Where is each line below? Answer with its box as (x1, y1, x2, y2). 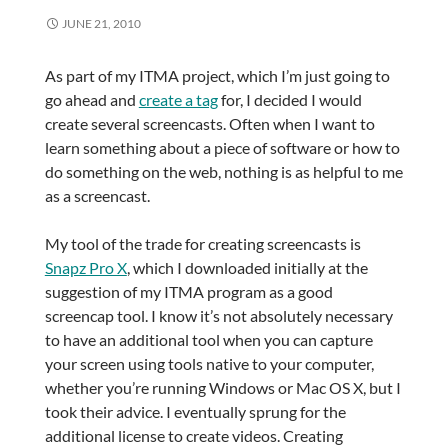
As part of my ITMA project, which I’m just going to (44, 65, 390, 85)
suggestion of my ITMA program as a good (44, 281, 333, 301)
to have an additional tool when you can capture (44, 329, 373, 349)
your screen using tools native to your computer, (44, 353, 374, 373)
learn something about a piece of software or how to (44, 137, 400, 157)
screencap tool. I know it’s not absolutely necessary (44, 305, 393, 325)
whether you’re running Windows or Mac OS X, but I (44, 377, 401, 397)
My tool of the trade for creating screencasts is (44, 233, 361, 253)
